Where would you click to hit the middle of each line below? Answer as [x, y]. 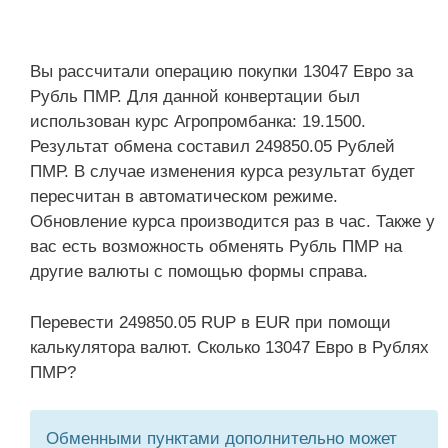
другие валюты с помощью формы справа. [199, 271]
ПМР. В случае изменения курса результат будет [222, 171]
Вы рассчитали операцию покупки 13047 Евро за [221, 71]
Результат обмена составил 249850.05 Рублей [212, 146]
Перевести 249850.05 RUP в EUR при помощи [210, 322]
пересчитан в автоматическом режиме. [184, 196]
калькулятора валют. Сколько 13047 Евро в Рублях [229, 347]
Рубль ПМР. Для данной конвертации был [195, 96]
